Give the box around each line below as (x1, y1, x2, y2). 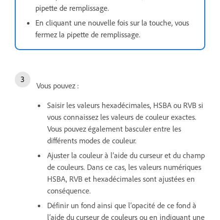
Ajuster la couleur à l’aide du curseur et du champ (47, 150, 205, 160)
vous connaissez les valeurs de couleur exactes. (47, 111, 196, 122)
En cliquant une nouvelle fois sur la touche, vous (35, 17, 189, 27)
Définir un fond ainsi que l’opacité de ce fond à (47, 200, 196, 210)
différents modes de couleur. (47, 135, 137, 145)
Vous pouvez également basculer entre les (47, 123, 181, 134)
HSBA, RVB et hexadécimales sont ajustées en (47, 173, 195, 184)
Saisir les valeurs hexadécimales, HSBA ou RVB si (47, 100, 203, 110)
